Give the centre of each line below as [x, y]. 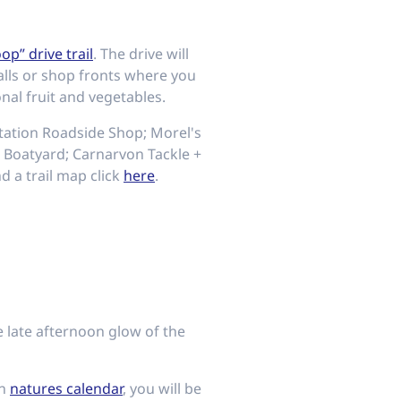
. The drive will [141, 54]
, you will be [162, 388]
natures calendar [66, 388]
